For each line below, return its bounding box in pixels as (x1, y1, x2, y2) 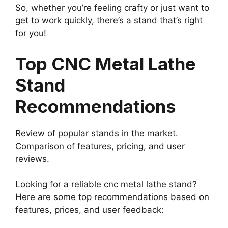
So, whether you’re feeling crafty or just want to (15, 3, 209, 13)
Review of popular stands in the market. (15, 128, 178, 138)
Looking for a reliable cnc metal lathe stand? (15, 179, 197, 190)
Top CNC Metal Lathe (15, 52, 196, 74)
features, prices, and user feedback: (15, 205, 164, 215)
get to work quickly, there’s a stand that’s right (15, 15, 203, 26)
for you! (15, 28, 46, 39)
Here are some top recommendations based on (15, 192, 209, 203)
